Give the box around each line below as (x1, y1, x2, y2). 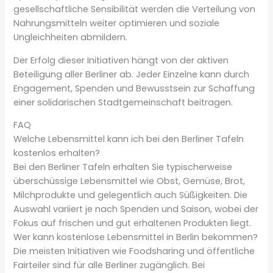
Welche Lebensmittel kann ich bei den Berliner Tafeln (13, 133, 244, 146)
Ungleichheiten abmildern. (13, 31, 128, 44)
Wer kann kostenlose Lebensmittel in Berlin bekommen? (13, 231, 258, 244)
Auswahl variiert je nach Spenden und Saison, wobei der (13, 203, 259, 216)
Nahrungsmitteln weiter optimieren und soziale (13, 17, 220, 30)
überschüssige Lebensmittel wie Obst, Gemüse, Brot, (13, 175, 246, 188)
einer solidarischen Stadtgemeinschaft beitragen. (13, 96, 233, 108)
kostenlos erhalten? (13, 147, 101, 160)
